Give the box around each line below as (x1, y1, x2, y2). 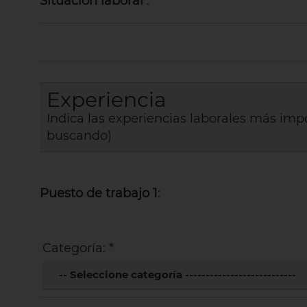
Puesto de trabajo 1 (39, 185, 158, 201)
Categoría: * (42, 240, 114, 256)
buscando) (46, 127, 112, 143)
